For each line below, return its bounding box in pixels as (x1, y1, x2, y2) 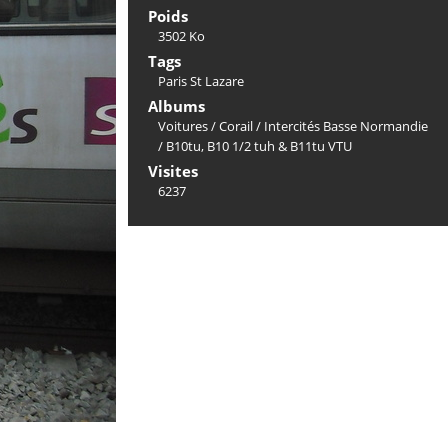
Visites (148, 161, 198, 181)
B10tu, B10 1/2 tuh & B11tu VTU (166, 137, 352, 155)
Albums (148, 96, 205, 116)
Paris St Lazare (158, 72, 244, 90)
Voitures (158, 117, 208, 135)
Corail (219, 117, 253, 135)
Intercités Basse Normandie (264, 117, 428, 135)
